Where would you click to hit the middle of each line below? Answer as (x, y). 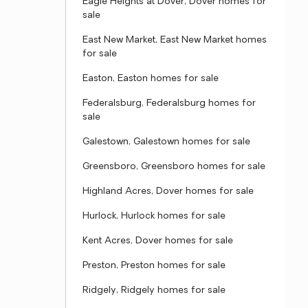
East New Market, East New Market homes (175, 40)
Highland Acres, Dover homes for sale (168, 191)
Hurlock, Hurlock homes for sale (154, 216)
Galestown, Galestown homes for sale (166, 142)
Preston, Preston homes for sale (154, 266)
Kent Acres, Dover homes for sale (158, 241)
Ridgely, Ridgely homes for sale (154, 290)
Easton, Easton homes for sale (151, 79)
